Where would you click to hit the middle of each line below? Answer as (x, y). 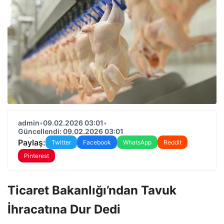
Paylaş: (32, 142)
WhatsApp (137, 142)
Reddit (172, 142)
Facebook (97, 142)
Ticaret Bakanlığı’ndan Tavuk (92, 190)
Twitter (61, 142)
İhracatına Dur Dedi (64, 209)
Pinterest (36, 156)
